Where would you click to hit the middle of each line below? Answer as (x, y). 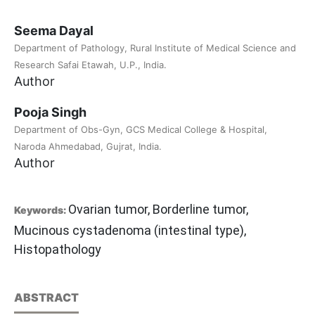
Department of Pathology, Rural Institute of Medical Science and (155, 48)
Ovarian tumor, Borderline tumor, (158, 210)
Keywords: (41, 210)
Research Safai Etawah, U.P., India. (90, 65)
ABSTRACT (46, 298)
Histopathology (58, 250)
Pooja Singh (50, 112)
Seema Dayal (54, 31)
